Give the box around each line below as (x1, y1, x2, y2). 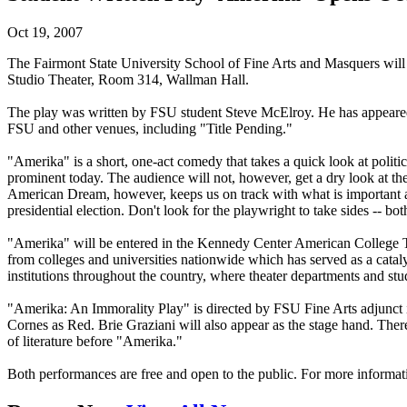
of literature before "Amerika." (7, 333, 183, 349)
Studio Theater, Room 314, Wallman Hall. (7, 71, 249, 87)
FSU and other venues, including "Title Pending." (7, 120, 293, 136)
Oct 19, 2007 (7, 24, 83, 40)
